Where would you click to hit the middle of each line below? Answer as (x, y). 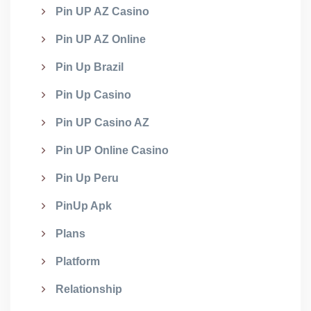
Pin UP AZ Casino (102, 11)
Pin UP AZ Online (101, 39)
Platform (78, 261)
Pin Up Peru (87, 178)
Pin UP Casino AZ (102, 123)
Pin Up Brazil (90, 67)
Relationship (89, 289)
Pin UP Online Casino (112, 150)
